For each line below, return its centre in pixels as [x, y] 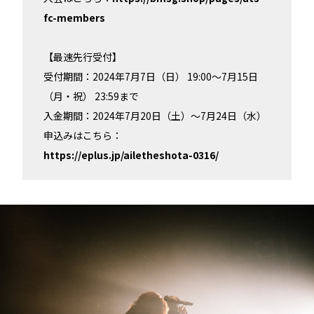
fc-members [74, 18]
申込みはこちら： [83, 136]
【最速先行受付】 [83, 57]
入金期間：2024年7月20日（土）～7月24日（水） [155, 116]
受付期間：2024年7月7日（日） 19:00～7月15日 [151, 77]
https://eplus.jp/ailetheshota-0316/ [131, 155]
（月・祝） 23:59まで [91, 96]
